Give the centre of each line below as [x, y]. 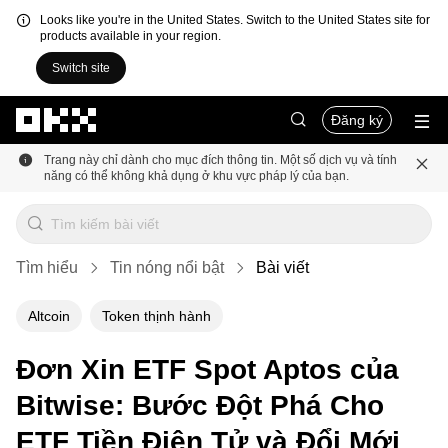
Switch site [81, 68]
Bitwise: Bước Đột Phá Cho [200, 405]
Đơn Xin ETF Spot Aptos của [207, 369]
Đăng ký [357, 120]
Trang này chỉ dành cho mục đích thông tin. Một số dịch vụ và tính [220, 160]
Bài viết [282, 267]
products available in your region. [130, 36]
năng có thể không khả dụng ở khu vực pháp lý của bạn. [196, 176]
